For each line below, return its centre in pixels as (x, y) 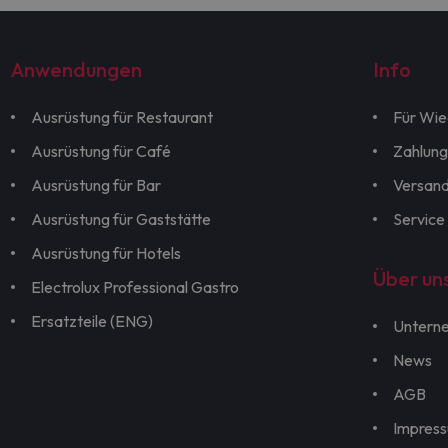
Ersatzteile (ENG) (92, 321)
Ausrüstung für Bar (96, 185)
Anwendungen (77, 70)
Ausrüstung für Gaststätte (121, 219)
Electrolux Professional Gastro (135, 287)
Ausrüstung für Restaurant (122, 117)
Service (418, 219)
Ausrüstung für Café (101, 151)
